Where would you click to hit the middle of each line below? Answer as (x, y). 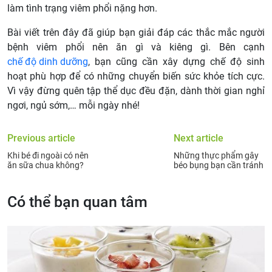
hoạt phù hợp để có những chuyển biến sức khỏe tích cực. (136, 76)
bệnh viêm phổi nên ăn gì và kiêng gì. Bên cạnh (136, 47)
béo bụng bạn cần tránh (219, 165)
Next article (199, 138)
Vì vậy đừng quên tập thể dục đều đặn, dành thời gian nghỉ (136, 90)
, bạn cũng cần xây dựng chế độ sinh (176, 61)
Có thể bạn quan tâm (77, 202)
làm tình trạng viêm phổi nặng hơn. (82, 8)
